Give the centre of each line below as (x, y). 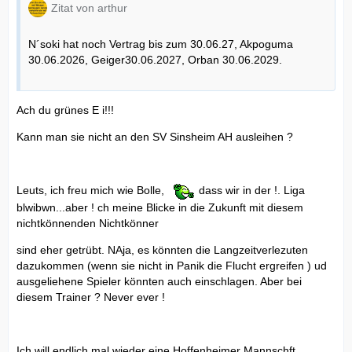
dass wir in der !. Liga (252, 190)
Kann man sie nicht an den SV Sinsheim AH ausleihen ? (155, 137)
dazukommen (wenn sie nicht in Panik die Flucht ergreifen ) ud (172, 266)
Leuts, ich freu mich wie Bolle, (92, 190)
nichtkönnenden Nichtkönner (88, 224)
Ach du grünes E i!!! (65, 110)
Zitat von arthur (89, 8)
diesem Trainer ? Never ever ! (91, 297)
